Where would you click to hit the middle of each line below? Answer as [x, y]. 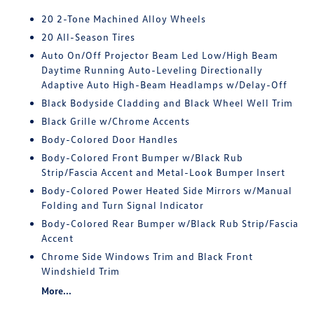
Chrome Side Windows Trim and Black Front [148, 256]
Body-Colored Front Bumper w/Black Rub [143, 157]
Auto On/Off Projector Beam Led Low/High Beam [160, 55]
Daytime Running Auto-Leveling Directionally [152, 70]
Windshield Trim [81, 271]
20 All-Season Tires [89, 37]
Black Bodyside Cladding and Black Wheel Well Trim [168, 103]
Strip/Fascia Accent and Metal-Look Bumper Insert [164, 172]
